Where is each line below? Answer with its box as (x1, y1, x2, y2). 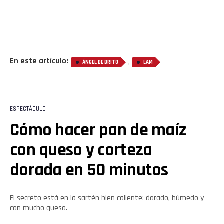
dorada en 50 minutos (10, 158, 168, 181)
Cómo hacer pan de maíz (10, 118, 187, 141)
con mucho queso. (10, 202, 67, 213)
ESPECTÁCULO (10, 104, 46, 113)
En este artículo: (10, 55, 68, 66)
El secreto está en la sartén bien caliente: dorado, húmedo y (10, 192, 204, 203)
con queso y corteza (10, 138, 152, 161)
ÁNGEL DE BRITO (82, 58, 118, 66)
